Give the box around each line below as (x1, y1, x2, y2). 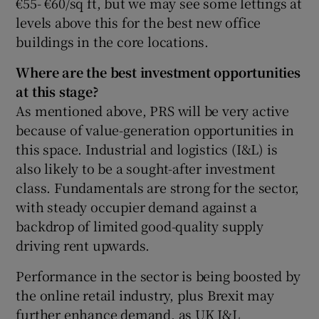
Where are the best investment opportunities (16, 62, 300, 81)
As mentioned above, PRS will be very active (16, 100, 289, 120)
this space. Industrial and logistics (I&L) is (16, 139, 278, 158)
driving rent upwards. (16, 235, 150, 254)
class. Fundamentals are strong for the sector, (16, 177, 300, 197)
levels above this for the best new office (16, 12, 261, 31)
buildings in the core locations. (16, 31, 209, 51)
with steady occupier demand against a (16, 197, 258, 216)
